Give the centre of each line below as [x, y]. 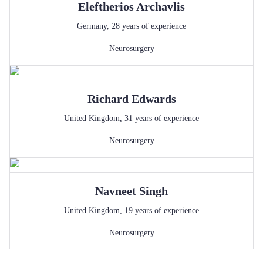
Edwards [154, 99]
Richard [108, 99]
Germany [92, 26]
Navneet [116, 191]
